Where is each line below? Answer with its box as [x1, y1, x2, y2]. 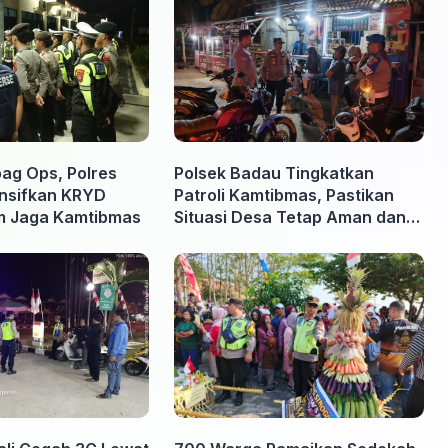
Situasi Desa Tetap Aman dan [173, 207, 406, 228]
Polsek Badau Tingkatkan [173, 163, 374, 184]
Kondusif [173, 229, 244, 250]
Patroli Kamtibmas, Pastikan [173, 185, 394, 206]
